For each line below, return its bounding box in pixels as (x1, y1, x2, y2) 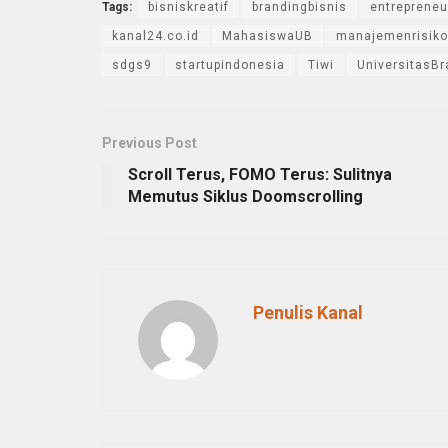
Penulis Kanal (253, 301, 363, 323)
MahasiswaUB (222, 28, 313, 43)
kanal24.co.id (112, 28, 199, 43)
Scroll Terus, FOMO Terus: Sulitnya (128, 164, 392, 184)
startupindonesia (175, 57, 285, 72)
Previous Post (102, 134, 197, 151)
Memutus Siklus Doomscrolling (128, 186, 363, 206)
